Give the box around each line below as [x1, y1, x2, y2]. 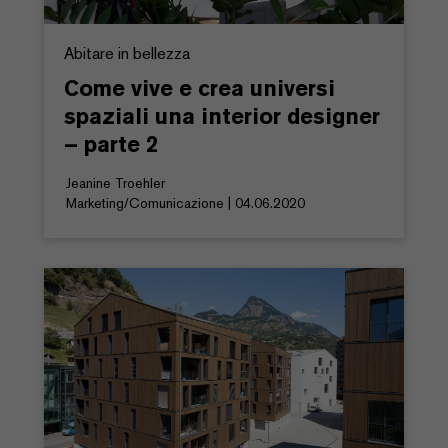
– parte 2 [64, 129, 158, 158]
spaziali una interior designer [64, 101, 380, 130]
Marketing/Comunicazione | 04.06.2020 [66, 193, 305, 212]
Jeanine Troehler [66, 173, 165, 192]
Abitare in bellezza [64, 42, 190, 64]
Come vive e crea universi [64, 73, 335, 102]
